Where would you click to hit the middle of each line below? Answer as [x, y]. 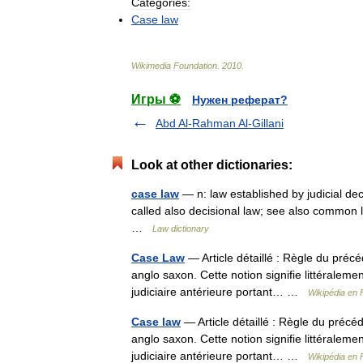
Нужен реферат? [240, 99]
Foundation [195, 65]
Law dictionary [181, 228]
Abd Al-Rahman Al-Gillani [220, 123]
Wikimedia [151, 65]
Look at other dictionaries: [212, 164]
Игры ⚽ [156, 99]
